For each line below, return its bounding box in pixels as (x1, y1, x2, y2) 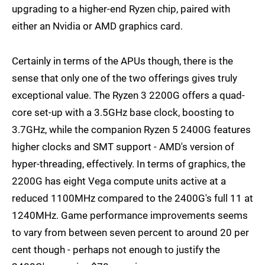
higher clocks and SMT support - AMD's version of (12, 141, 234, 153)
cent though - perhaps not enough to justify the (12, 244, 220, 256)
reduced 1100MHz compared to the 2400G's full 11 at (12, 192, 253, 205)
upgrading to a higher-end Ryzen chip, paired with (12, 3, 230, 15)
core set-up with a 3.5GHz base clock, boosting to (12, 106, 234, 119)
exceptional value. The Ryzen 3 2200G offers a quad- (12, 89, 245, 102)
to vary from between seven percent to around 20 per (12, 227, 249, 239)
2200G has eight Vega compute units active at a (12, 175, 226, 188)
